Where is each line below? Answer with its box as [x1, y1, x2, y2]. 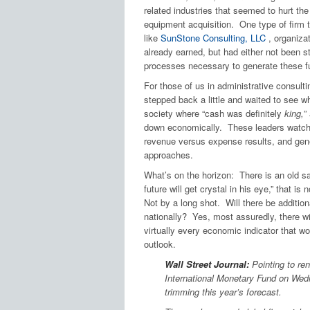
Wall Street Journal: [164, 257, 249, 271]
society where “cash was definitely [143, 107, 284, 120]
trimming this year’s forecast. [164, 285, 282, 299]
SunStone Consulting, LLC [160, 31, 268, 45]
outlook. [143, 237, 176, 251]
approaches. [143, 148, 193, 162]
